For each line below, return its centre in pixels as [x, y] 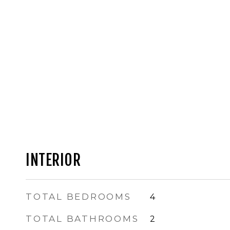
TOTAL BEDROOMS [79, 197]
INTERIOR [53, 160]
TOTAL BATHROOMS [82, 219]
